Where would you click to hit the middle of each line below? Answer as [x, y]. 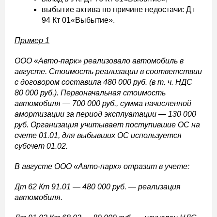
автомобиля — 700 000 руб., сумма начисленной [103, 103]
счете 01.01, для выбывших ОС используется [98, 135]
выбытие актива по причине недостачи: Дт [118, 9]
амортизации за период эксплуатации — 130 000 [105, 114]
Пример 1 [32, 40]
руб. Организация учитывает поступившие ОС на [107, 125]
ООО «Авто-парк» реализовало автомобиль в [99, 61]
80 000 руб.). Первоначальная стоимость [90, 93]
